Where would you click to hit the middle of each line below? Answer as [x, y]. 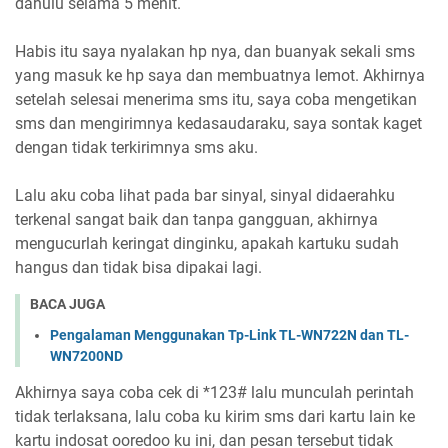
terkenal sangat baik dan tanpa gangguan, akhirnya [196, 220]
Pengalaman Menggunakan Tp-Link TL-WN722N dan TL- [229, 334]
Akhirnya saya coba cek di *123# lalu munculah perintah [214, 392]
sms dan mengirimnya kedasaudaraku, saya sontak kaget [218, 124]
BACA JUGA [67, 304]
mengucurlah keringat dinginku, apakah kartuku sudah [207, 244]
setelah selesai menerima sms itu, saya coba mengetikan [216, 100]
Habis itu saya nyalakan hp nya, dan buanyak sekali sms [215, 52]
